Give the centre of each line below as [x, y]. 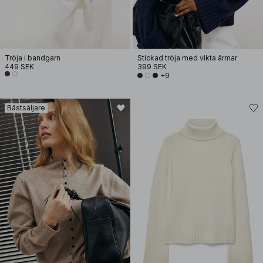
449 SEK [19, 67]
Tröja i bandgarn [33, 58]
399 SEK [152, 67]
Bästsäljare [26, 108]
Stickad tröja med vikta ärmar [187, 58]
